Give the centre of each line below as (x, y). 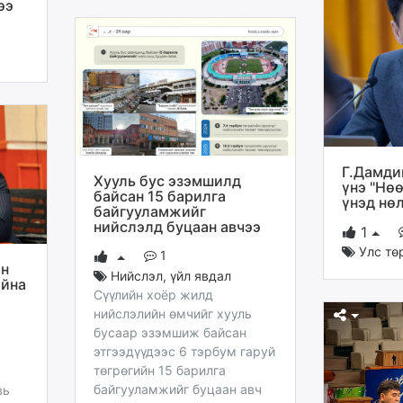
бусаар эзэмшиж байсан (170, 332)
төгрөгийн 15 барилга (160, 370)
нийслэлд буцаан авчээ (177, 226)
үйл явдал (201, 275)
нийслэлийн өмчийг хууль (173, 313)
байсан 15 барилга (160, 196)
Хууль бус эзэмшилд (167, 180)
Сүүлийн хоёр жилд (153, 294)
